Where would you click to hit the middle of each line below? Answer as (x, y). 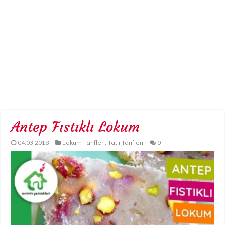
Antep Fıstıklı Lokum (76, 127)
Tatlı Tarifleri (126, 143)
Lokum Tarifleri (84, 143)
